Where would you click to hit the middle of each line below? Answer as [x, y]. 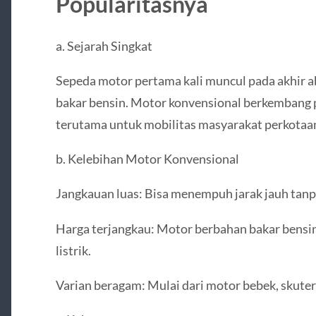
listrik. [73, 250]
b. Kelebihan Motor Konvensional [147, 159]
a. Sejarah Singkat [104, 45]
